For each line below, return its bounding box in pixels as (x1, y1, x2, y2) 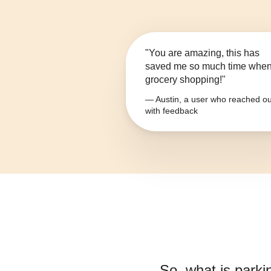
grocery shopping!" (145, 74, 226, 85)
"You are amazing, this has (145, 48, 260, 59)
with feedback (145, 106, 198, 116)
